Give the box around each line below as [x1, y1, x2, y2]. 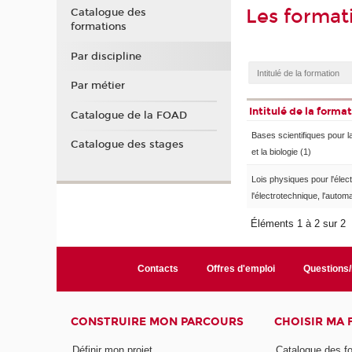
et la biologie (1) [251, 147, 311, 157]
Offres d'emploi [206, 263, 275, 275]
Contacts [137, 263, 178, 275]
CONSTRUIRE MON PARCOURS [71, 315, 244, 329]
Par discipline [70, 49, 141, 63]
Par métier [70, 79, 125, 93]
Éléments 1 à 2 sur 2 [251, 218, 350, 230]
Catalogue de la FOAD [70, 108, 187, 122]
